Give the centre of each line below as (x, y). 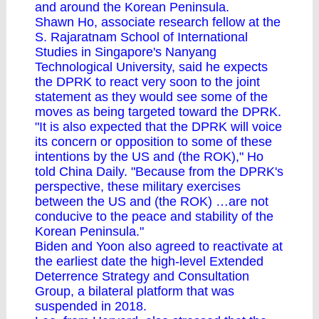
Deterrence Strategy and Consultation (142, 276)
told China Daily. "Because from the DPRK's (159, 172)
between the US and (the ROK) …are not (152, 202)
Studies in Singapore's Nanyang (126, 52)
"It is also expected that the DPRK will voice (158, 127)
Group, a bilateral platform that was (135, 291)
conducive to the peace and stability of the (154, 216)
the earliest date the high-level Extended (149, 261)
